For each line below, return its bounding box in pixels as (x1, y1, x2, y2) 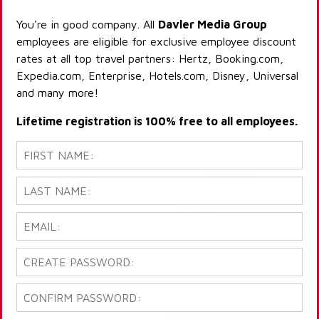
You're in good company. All (16, 18, 158, 31)
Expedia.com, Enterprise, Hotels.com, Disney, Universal (16, 69, 298, 83)
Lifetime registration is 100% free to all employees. (16, 115, 298, 128)
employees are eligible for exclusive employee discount (16, 35, 296, 48)
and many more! (16, 86, 98, 100)
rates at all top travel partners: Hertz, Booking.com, (16, 52, 283, 66)
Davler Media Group (158, 18, 267, 31)
